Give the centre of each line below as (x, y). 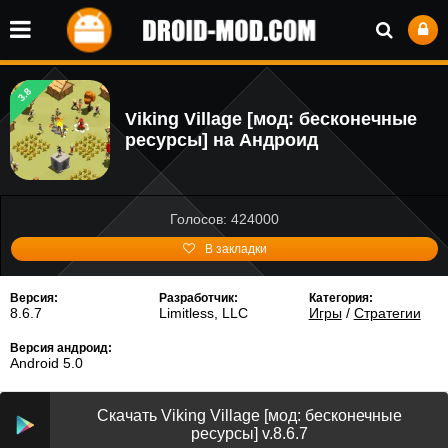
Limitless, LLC (204, 313)
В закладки (235, 249)
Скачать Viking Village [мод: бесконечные (249, 415)
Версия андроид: (61, 348)
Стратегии (387, 313)
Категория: (340, 298)
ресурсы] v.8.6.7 (249, 433)
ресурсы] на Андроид (221, 140)
